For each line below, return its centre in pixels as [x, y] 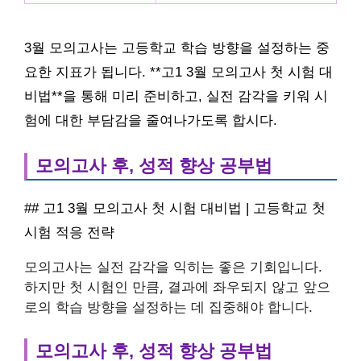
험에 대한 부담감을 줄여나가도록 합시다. [151, 120]
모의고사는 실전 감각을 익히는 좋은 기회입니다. [173, 267]
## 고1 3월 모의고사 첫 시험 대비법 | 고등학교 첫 [175, 209]
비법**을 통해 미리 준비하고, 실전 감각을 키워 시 [176, 96]
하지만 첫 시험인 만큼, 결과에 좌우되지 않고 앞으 [177, 287]
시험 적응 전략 [69, 233]
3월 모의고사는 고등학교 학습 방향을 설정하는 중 [177, 48]
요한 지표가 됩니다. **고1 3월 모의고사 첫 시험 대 [178, 72]
